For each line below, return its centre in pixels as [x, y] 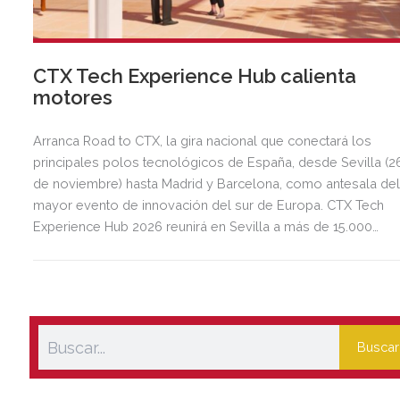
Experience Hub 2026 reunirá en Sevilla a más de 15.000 [203, 226]
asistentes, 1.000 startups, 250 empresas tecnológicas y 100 [216, 247]
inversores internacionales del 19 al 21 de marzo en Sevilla [212, 269]
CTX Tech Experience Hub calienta [195, 75]
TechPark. [62, 290]
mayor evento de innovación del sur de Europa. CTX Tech [209, 204]
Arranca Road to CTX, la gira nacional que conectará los [203, 140]
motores [73, 97]
